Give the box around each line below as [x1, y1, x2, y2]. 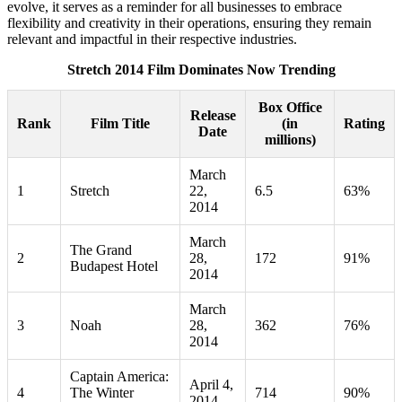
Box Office [258, 100, 322, 116]
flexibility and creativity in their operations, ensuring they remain [7, 15, 371, 31]
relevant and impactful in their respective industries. [7, 31, 297, 48]
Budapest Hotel [70, 258, 158, 275]
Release [189, 108, 236, 124]
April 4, [189, 377, 233, 393]
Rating [344, 116, 385, 132]
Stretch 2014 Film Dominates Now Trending [66, 62, 336, 78]
